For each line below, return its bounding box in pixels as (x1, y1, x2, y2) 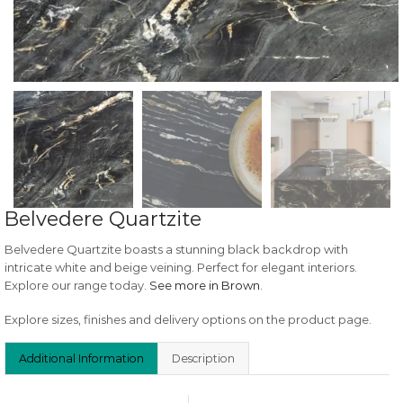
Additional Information (19, 352, 144, 366)
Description (172, 352, 235, 366)
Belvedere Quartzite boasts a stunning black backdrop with (4, 241, 348, 256)
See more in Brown (149, 277, 260, 292)
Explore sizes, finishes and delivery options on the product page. (4, 312, 372, 327)
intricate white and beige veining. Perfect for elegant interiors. (4, 259, 357, 274)
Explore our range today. (4, 277, 149, 292)
